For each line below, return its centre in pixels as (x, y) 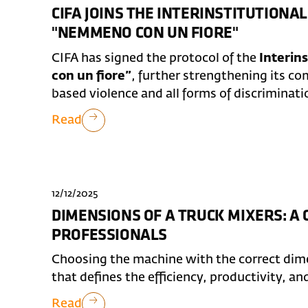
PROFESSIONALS (109, 235)
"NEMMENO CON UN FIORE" (145, 34)
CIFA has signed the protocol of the (156, 58)
